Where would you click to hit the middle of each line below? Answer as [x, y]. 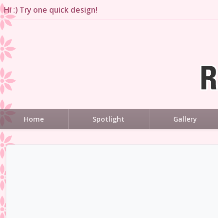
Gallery [185, 119]
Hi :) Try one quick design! [51, 10]
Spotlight [109, 119]
